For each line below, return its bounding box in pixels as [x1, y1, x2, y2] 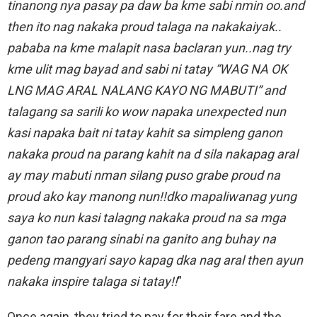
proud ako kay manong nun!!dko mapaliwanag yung [7, 189, 296, 204]
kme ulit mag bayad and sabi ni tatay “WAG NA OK [7, 62, 287, 77]
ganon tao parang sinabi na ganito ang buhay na [7, 231, 276, 247]
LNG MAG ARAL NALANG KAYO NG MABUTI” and [7, 83, 285, 98]
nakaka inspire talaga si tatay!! [7, 274, 178, 289]
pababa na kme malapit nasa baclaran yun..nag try [7, 40, 291, 56]
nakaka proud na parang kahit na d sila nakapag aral [7, 146, 298, 162]
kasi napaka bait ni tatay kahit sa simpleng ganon [7, 125, 282, 141]
